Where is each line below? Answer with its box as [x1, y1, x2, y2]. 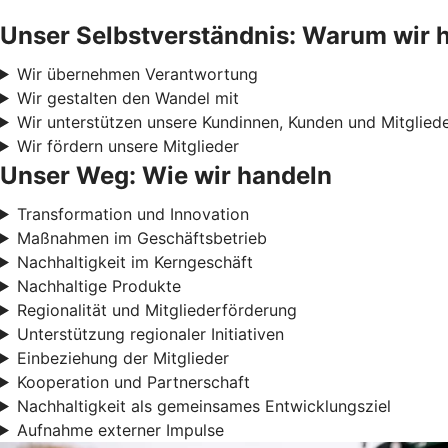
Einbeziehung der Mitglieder [16, 347, 229, 368]
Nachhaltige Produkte [16, 275, 181, 296]
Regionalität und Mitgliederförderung [16, 299, 297, 320]
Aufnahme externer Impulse [16, 419, 224, 440]
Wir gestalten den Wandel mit [16, 87, 239, 108]
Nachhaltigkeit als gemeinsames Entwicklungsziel [16, 395, 391, 416]
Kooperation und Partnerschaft [16, 371, 250, 392]
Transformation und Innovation [16, 203, 249, 224]
